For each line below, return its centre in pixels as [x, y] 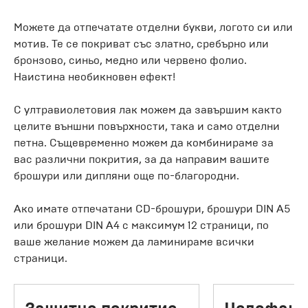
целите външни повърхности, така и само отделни [147, 126]
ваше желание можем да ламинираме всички [134, 241]
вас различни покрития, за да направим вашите [142, 159]
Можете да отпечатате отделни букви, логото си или [153, 27]
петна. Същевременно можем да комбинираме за [144, 142]
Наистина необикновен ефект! [95, 76]
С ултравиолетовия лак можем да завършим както [148, 109]
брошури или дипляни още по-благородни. [126, 175]
